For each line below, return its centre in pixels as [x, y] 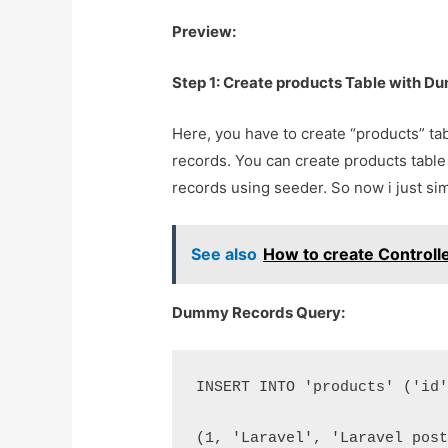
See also [224, 254]
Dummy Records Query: [259, 313]
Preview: [204, 32]
